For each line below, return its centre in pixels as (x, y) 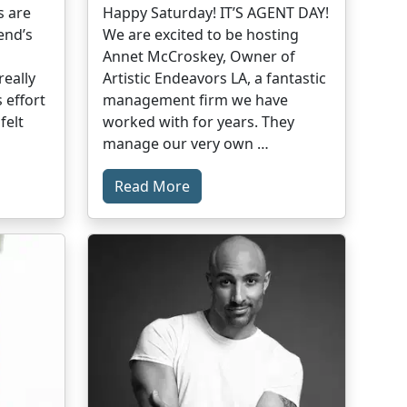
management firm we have (196, 99)
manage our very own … (186, 143)
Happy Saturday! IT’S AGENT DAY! (216, 12)
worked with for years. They (199, 121)
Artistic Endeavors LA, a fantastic (215, 78)
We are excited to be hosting (201, 34)
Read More (153, 186)
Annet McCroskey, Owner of (199, 56)
